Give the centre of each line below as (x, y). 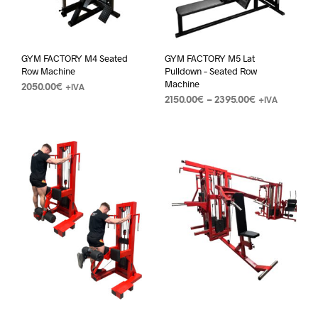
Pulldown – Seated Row (210, 71)
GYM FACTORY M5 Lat (209, 59)
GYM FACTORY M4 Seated (75, 59)
